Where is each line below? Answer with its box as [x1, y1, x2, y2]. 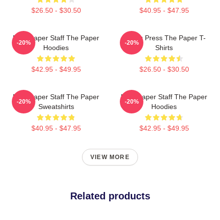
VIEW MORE [90, 154, 130, 161]
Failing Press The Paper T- [122, 34, 206, 42]
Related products [70, 191, 150, 201]
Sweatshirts [38, 103, 74, 110]
